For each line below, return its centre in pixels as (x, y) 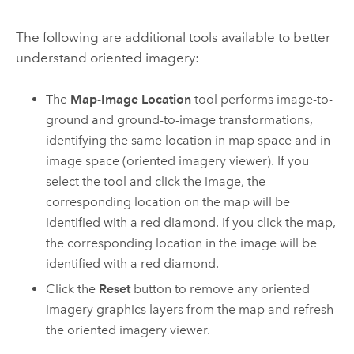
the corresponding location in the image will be (182, 243)
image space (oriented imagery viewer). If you (178, 160)
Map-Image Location (131, 99)
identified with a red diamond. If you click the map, (191, 222)
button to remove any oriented (220, 289)
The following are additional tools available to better (173, 38)
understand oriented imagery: (107, 58)
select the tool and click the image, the (156, 181)
